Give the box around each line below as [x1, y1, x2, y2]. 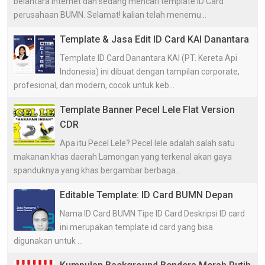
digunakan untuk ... [14, 235, 83, 245]
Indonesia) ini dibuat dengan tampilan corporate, [60, 66, 240, 76]
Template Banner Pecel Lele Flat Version [60, 104, 235, 115]
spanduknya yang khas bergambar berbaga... [14, 165, 181, 175]
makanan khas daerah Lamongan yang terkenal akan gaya [14, 151, 232, 161]
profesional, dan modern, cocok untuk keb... [14, 80, 174, 90]
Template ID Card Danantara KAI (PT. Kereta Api [60, 53, 237, 63]
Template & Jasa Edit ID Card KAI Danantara [60, 33, 249, 45]
